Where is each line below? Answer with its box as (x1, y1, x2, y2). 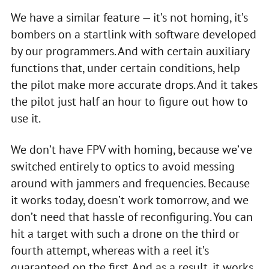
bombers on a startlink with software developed (10, 26, 256, 42)
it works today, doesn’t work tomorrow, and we (10, 192, 249, 208)
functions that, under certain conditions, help (10, 59, 240, 76)
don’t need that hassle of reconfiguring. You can (10, 208, 253, 225)
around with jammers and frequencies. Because (10, 175, 250, 191)
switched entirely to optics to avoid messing (10, 158, 235, 174)
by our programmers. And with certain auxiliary (10, 43, 249, 59)
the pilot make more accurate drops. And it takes (10, 76, 258, 92)
